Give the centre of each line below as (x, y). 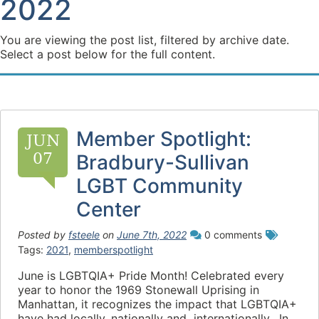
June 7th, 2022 (152, 235)
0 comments (232, 235)
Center (109, 209)
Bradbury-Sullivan (163, 162)
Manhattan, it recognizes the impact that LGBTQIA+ (157, 304)
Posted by (43, 235)
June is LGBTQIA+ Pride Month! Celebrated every (151, 276)
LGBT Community (159, 186)
